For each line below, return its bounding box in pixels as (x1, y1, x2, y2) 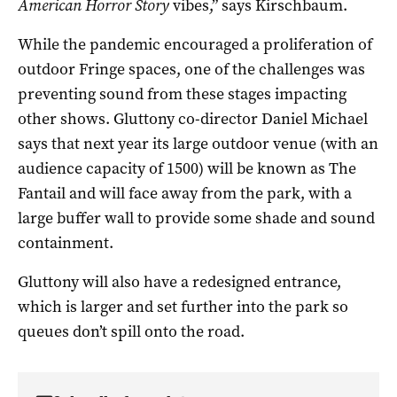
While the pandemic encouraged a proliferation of (18, 33, 372, 55)
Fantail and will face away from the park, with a (18, 182, 352, 204)
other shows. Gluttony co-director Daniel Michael (18, 107, 368, 129)
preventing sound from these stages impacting (18, 82, 346, 105)
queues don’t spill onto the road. (18, 320, 245, 342)
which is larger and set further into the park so (18, 295, 348, 317)
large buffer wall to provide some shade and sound (18, 206, 375, 229)
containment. (18, 231, 113, 253)
